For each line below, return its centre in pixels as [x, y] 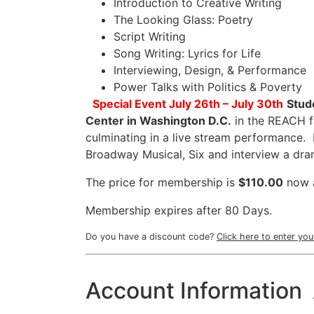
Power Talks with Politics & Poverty [208, 87]
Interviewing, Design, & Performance [210, 70]
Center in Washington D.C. [158, 121]
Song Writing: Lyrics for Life [187, 54]
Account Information [194, 290]
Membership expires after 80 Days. [179, 211]
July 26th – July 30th [226, 104]
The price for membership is [162, 183]
